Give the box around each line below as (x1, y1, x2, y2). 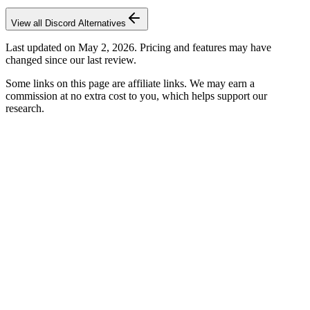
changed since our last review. (6, 53, 136, 66)
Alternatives (75, 17, 126, 28)
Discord (45, 17, 75, 28)
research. (6, 102, 44, 114)
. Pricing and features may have (134, 41, 271, 53)
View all (11, 17, 45, 28)
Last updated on (6, 41, 78, 53)
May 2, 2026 (78, 41, 134, 53)
